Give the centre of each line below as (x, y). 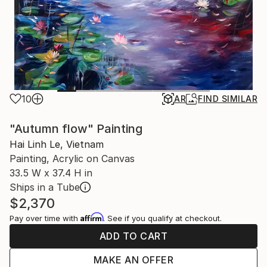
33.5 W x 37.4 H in (51, 173)
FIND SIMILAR (228, 99)
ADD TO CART (133, 236)
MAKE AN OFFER (133, 260)
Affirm (92, 217)
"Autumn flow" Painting (76, 129)
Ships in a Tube (45, 187)
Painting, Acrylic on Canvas (72, 159)
